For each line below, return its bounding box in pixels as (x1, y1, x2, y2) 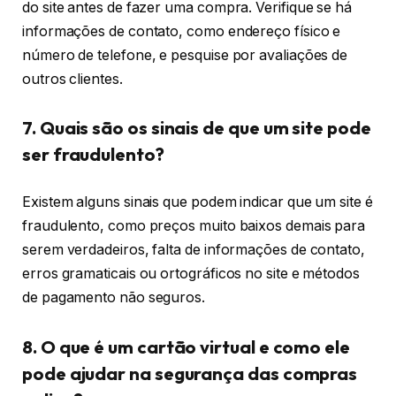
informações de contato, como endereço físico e (22, 22, 341, 40)
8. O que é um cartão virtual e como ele (22, 335, 350, 358)
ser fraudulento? (22, 143, 164, 166)
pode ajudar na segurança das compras (22, 362, 358, 385)
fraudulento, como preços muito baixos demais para (22, 217, 366, 235)
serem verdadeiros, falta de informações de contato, (22, 241, 365, 259)
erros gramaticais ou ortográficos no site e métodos (22, 265, 360, 283)
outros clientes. (22, 70, 123, 88)
